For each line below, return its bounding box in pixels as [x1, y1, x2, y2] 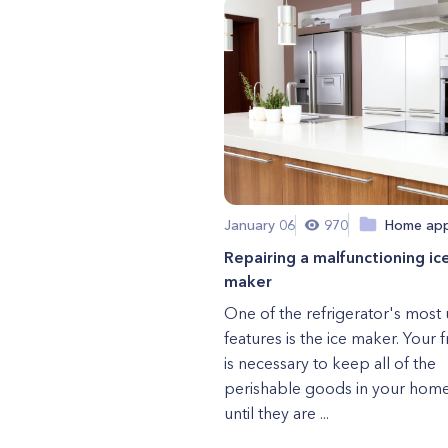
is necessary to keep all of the [223, 353, 436, 373]
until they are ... [223, 403, 329, 423]
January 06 [223, 215, 295, 234]
